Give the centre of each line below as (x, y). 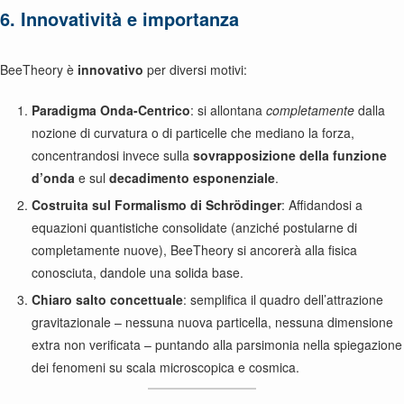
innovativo (110, 69)
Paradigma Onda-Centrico (111, 110)
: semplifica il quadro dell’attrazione (283, 299)
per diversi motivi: (195, 69)
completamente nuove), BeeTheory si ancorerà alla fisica (194, 250)
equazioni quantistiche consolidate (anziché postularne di (194, 227)
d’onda (53, 178)
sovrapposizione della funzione (290, 155)
